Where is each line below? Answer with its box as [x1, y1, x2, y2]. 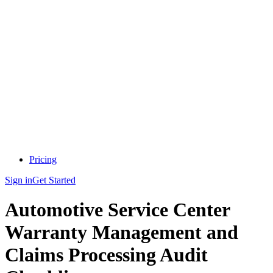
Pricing [29, 154, 57, 165]
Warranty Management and [5, 221, 238, 244]
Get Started [32, 175, 76, 185]
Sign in [5, 175, 32, 185]
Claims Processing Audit [5, 244, 208, 266]
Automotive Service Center [5, 199, 230, 221]
